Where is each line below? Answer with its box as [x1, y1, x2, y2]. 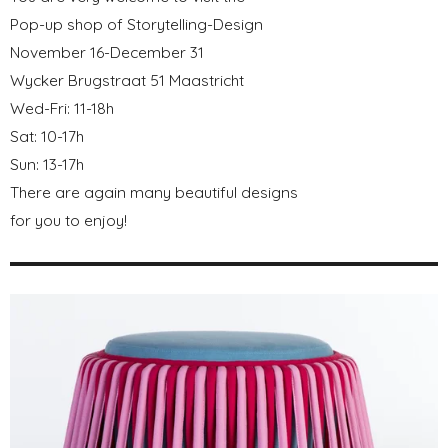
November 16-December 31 [10, 41, 204, 62]
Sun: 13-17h [10, 153, 84, 174]
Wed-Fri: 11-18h [10, 97, 114, 118]
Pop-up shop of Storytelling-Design [10, 13, 263, 34]
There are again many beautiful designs [10, 181, 298, 202]
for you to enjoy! [10, 209, 127, 230]
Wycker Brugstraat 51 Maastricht [10, 69, 244, 90]
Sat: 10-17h [10, 125, 84, 146]
